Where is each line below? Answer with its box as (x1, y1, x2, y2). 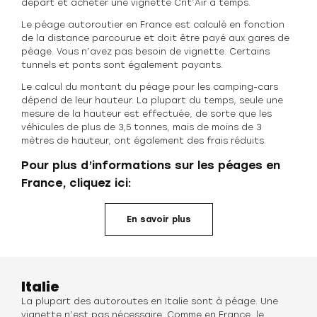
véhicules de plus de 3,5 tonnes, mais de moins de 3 (21, 122, 261, 132)
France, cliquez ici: (21, 176, 132, 190)
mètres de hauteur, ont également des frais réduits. (21, 136, 266, 146)
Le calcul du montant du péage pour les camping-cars (21, 82, 278, 92)
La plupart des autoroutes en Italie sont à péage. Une (21, 296, 278, 306)
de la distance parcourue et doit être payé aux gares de (21, 33, 289, 43)
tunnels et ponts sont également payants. (21, 60, 223, 70)
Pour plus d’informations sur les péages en (21, 158, 280, 172)
